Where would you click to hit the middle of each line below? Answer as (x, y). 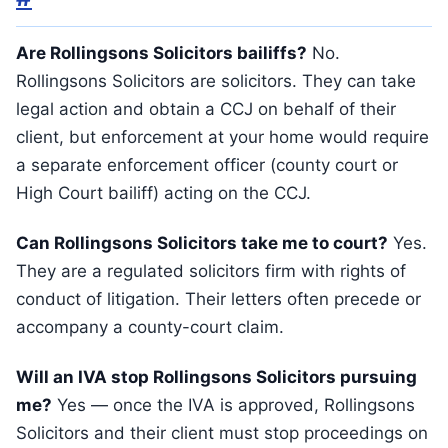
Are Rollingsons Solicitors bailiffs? (161, 53)
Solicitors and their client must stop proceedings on (222, 433)
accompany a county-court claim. (150, 327)
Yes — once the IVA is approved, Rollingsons (233, 405)
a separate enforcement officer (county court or (207, 165)
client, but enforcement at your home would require (222, 137)
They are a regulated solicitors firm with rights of (211, 271)
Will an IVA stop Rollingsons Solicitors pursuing (216, 377)
